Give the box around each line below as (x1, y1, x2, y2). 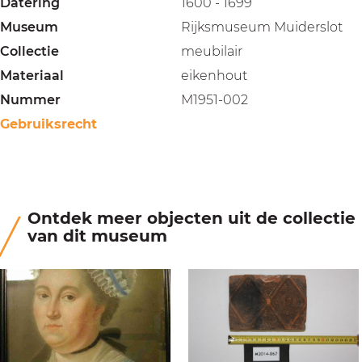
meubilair (181, 44, 242, 59)
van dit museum (27, 226, 167, 246)
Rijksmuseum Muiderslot (181, 19, 343, 35)
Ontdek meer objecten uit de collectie (27, 208, 356, 228)
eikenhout (181, 68, 247, 83)
